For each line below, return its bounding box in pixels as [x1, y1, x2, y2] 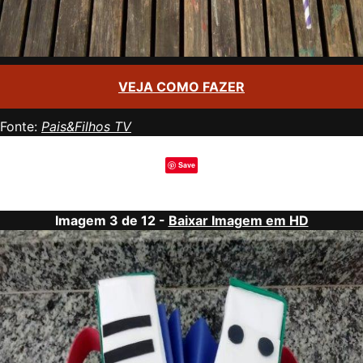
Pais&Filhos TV [41, 118, 131, 135]
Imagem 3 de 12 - [54, 212, 169, 228]
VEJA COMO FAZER [118, 79, 245, 95]
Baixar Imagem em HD [168, 212, 309, 228]
